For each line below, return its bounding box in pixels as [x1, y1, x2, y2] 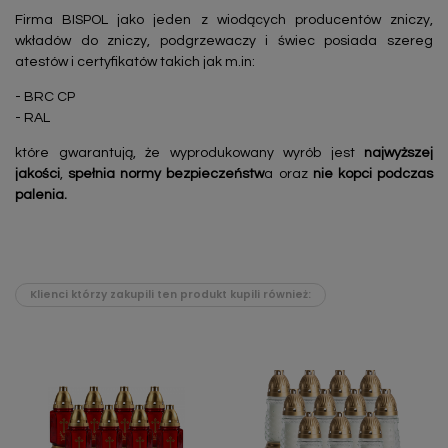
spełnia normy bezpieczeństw [68, 166, 265, 181]
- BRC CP [15, 89, 75, 104]
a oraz [264, 166, 313, 181]
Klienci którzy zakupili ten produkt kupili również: [30, 287, 311, 303]
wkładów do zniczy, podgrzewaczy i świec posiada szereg [15, 33, 433, 48]
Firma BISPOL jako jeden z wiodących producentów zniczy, [15, 12, 433, 27]
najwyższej [364, 145, 433, 160]
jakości [15, 166, 60, 181]
